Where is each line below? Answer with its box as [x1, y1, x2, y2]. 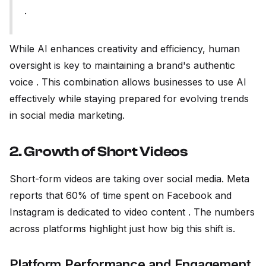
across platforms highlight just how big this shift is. [9, 223, 235, 235]
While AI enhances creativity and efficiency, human [9, 43, 240, 55]
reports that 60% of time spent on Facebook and [9, 189, 232, 202]
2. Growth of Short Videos [9, 144, 188, 160]
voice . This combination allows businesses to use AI [9, 76, 246, 88]
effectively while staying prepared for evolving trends [9, 93, 249, 105]
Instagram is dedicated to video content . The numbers [9, 206, 255, 218]
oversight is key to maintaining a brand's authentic [9, 59, 235, 72]
